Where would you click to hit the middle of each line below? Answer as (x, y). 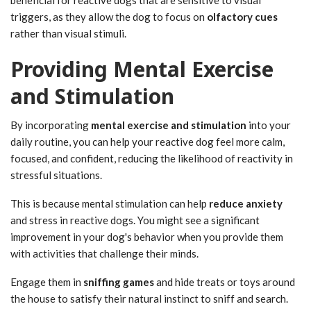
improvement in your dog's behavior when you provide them (147, 236)
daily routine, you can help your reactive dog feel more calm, (148, 141)
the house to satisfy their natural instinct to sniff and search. (149, 298)
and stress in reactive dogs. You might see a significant (135, 220)
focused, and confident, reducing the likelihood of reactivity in (152, 158)
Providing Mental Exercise (142, 69)
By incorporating (51, 125)
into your (269, 125)
